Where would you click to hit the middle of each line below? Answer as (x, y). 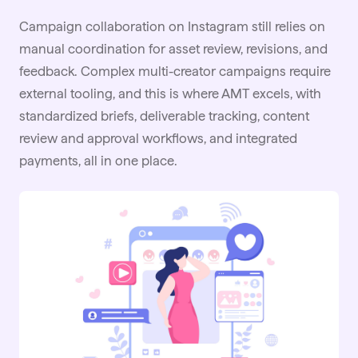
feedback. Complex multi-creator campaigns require (175, 72)
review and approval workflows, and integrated (158, 139)
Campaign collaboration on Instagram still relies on (172, 27)
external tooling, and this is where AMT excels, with (170, 94)
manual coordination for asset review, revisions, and (173, 49)
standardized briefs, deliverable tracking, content (164, 116)
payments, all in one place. (98, 161)
